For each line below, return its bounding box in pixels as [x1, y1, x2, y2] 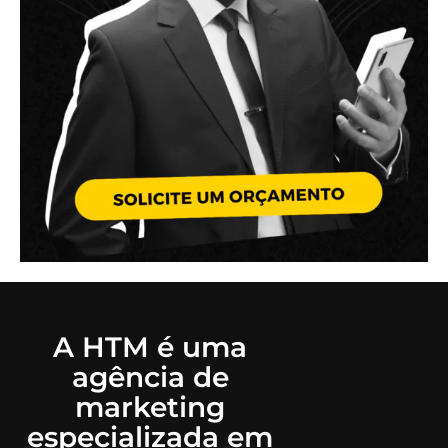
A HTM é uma [53, 329, 248, 364]
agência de [71, 359, 229, 394]
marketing [75, 389, 226, 424]
